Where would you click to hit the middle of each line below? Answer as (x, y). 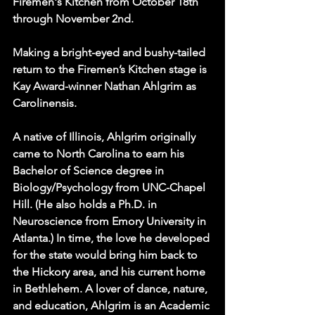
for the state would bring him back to (107, 255)
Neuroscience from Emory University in (111, 221)
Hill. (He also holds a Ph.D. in (86, 205)
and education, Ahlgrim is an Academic (112, 306)
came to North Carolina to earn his (100, 154)
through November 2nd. (73, 19)
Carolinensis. (45, 103)
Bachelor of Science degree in (90, 171)
